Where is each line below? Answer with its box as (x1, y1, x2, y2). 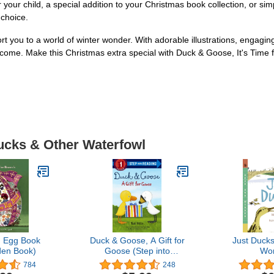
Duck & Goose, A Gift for (89, 235, 185, 245)
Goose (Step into (104, 246, 170, 256)
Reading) (119, 256, 155, 266)
